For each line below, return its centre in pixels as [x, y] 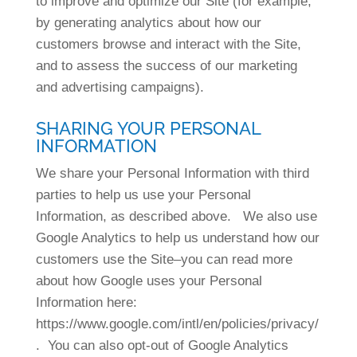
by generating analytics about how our [148, 23]
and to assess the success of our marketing [166, 66]
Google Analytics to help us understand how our [177, 238]
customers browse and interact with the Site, [168, 44]
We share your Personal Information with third [172, 173]
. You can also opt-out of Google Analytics [162, 345]
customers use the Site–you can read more [164, 259]
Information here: [88, 302]
